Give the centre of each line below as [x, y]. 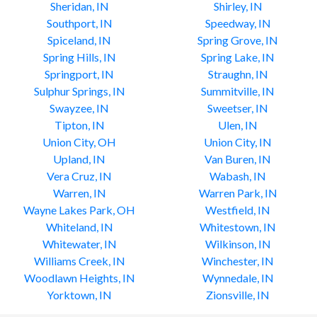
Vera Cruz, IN [79, 176]
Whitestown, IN [238, 227]
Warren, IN [79, 193]
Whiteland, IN [79, 227]
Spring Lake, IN [238, 57]
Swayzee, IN [79, 108]
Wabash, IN [238, 176]
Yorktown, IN [79, 295]
